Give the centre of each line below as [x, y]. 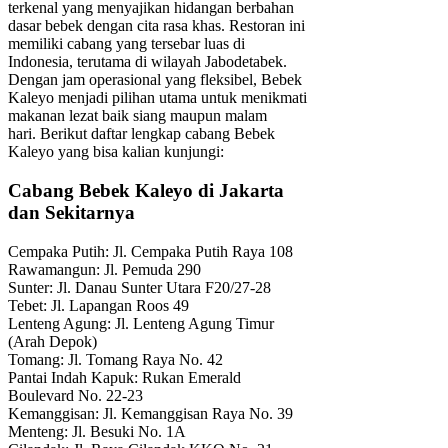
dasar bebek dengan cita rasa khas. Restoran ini [156, 26]
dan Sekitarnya [71, 212]
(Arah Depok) [52, 341]
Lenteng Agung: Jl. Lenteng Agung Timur [141, 323]
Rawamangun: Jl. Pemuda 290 [104, 269]
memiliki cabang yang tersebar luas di [126, 44]
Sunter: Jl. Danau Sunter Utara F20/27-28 [139, 287]
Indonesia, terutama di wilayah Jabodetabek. [147, 62]
